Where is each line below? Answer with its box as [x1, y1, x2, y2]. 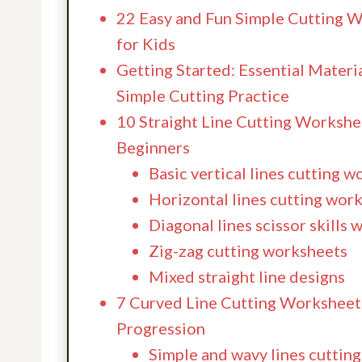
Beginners [116, 137, 190, 157]
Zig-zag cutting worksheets [149, 240, 347, 260]
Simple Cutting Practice [116, 85, 289, 105]
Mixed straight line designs [149, 266, 345, 286]
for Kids [116, 33, 175, 53]
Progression [116, 318, 205, 338]
